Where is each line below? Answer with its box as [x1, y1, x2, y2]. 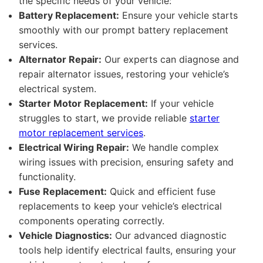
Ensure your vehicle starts [119, 9, 238, 21]
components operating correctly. [19, 215, 164, 227]
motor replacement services [19, 127, 143, 139]
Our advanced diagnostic [112, 230, 227, 241]
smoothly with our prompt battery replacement [19, 24, 228, 36]
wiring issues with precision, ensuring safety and [19, 156, 234, 168]
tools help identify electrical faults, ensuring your [19, 244, 236, 256]
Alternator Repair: [19, 53, 102, 65]
